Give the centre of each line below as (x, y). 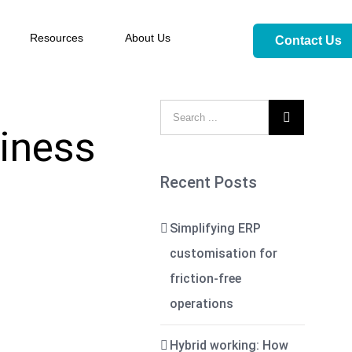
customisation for (224, 253)
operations (202, 304)
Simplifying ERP (216, 228)
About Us (148, 38)
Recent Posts (209, 182)
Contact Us (308, 40)
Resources (57, 38)
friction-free (206, 279)
